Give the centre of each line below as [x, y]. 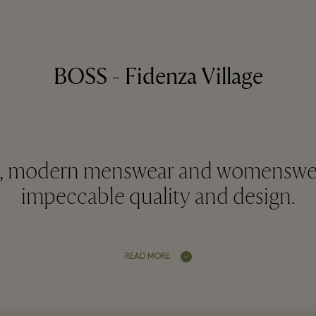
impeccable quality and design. [158, 197]
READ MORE [147, 256]
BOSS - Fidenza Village [158, 77]
